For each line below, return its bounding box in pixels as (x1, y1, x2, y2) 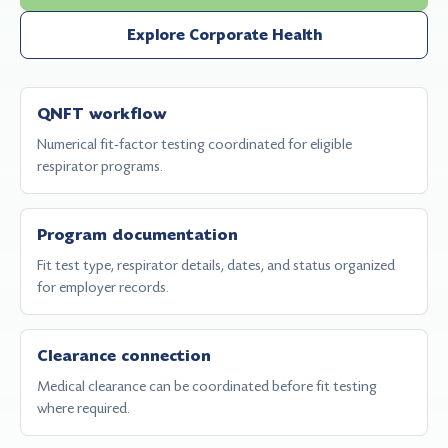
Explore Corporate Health (126, 25, 322, 45)
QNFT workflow (37, 104, 167, 124)
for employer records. (37, 278, 169, 296)
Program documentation (37, 225, 238, 245)
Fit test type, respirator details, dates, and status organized (37, 256, 395, 274)
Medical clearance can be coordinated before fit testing (37, 377, 377, 395)
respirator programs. (37, 157, 163, 175)
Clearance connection (37, 346, 211, 366)
